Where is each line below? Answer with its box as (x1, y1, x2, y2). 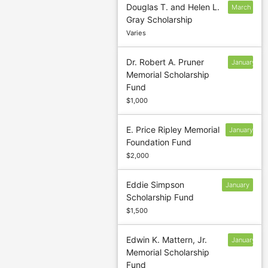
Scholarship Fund (126, 192, 194, 203)
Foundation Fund (126, 137, 192, 148)
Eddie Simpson (126, 179, 185, 190)
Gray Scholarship (126, 14, 193, 25)
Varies (126, 29, 147, 38)
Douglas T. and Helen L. (126, 2, 220, 13)
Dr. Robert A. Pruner (126, 57, 205, 68)
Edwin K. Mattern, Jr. (126, 234, 208, 245)
